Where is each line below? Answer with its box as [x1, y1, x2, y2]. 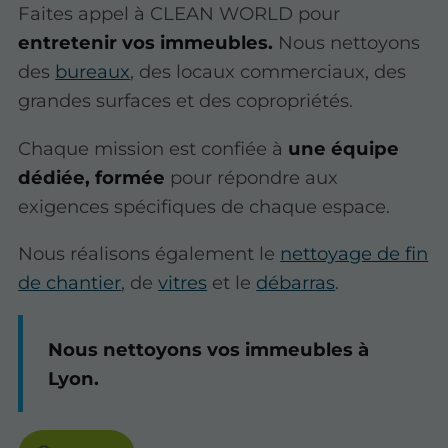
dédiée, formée [18, 165, 166, 189]
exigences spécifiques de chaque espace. [18, 194, 391, 218]
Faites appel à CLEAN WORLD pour [18, 2, 341, 26]
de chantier [18, 270, 122, 294]
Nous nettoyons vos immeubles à [48, 337, 370, 361]
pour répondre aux [165, 165, 339, 189]
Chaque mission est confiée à [18, 136, 289, 160]
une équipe [288, 136, 400, 160]
